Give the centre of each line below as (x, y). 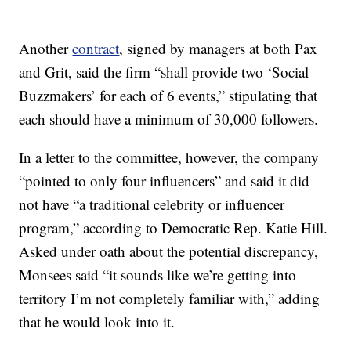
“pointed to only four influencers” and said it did (165, 181)
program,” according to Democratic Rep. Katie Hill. (174, 228)
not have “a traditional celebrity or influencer (152, 204)
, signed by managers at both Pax (219, 48)
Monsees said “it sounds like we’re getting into (158, 275)
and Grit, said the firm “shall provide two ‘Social (164, 72)
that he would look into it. (97, 322)
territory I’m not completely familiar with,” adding (170, 298)
